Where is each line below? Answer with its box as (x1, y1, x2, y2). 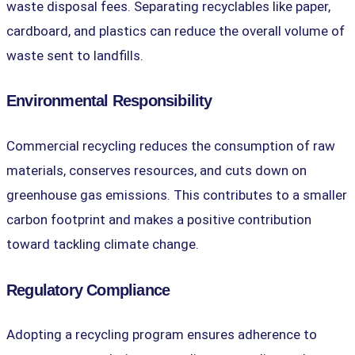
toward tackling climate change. (6, 236, 199, 252)
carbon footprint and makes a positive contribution (6, 212, 311, 227)
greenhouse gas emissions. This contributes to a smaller (6, 187, 347, 203)
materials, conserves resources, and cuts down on (6, 162, 307, 178)
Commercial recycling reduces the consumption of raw (6, 138, 335, 154)
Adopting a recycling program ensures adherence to (6, 326, 317, 343)
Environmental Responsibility (6, 92, 212, 110)
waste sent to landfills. (6, 47, 143, 63)
